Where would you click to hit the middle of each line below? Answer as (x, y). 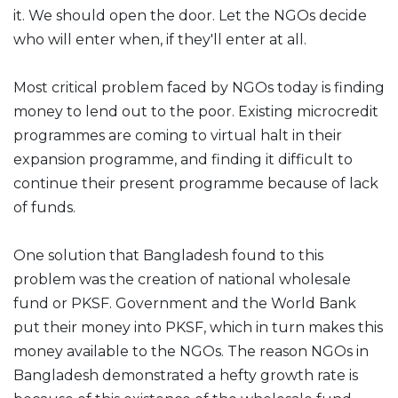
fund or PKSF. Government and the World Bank (185, 303)
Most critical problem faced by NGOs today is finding (199, 88)
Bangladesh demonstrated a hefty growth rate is (186, 375)
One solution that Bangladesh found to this (168, 255)
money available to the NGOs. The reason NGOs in (191, 351)
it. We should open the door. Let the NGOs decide (190, 16)
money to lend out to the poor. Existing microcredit (196, 111)
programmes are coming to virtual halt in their (178, 135)
